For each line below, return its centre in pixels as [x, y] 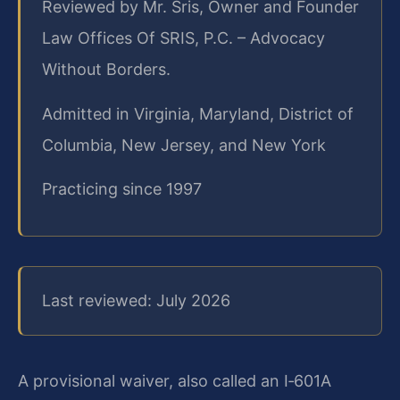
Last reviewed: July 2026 [136, 301]
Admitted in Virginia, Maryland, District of [198, 113]
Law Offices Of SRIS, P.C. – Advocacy [183, 38]
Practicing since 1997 [122, 188]
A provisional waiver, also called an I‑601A [175, 380]
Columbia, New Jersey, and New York [184, 145]
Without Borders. [106, 70]
